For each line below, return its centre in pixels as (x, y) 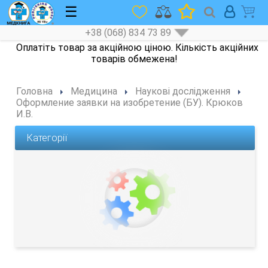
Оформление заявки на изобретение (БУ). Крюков (130, 103)
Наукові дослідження (183, 91)
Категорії (47, 138)
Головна (35, 91)
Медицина (94, 91)
